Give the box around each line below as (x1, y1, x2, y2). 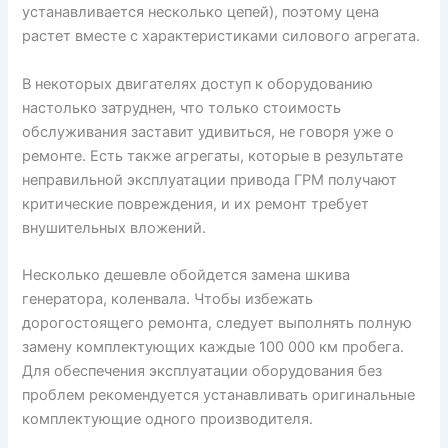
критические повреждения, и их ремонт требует (22, 194, 370, 213)
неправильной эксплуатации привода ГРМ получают (22, 170, 398, 189)
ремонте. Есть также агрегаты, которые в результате (22, 146, 404, 165)
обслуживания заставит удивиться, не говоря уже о (22, 122, 395, 141)
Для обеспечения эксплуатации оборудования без (22, 362, 383, 381)
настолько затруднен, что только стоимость (22, 98, 342, 117)
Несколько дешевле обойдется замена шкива (22, 266, 351, 285)
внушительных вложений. (22, 218, 207, 237)
